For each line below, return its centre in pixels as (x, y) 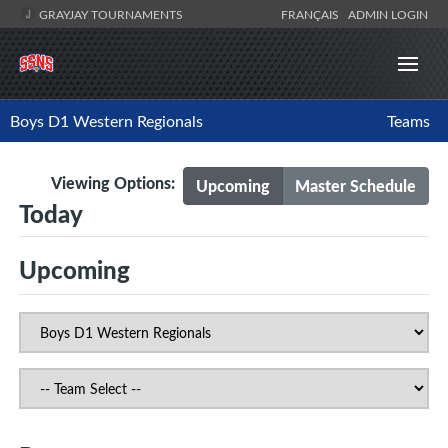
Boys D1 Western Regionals (106, 121)
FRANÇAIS (313, 14)
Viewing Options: (117, 183)
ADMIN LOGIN (388, 14)
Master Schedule (355, 186)
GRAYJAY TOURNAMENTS (109, 14)
